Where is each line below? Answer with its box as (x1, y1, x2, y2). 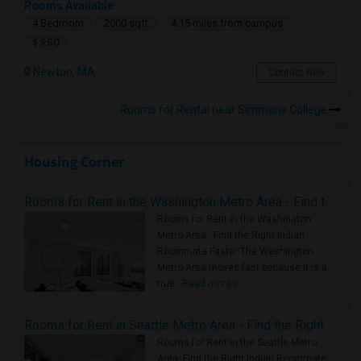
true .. (157, 278, 182, 289)
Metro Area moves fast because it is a (157, 262, 327, 273)
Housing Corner (24, 153, 124, 171)
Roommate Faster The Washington (157, 246, 313, 257)
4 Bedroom (32, 17, 84, 29)
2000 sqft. (104, 17, 151, 29)
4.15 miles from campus (171, 17, 283, 29)
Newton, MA (31, 65, 95, 78)
